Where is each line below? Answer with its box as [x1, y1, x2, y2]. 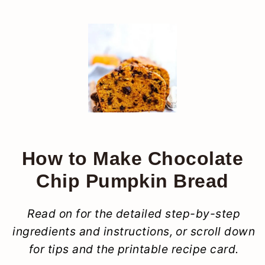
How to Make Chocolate [21, 147, 244, 169]
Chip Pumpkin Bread [36, 170, 229, 192]
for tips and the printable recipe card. [28, 241, 239, 256]
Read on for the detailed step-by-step [27, 206, 241, 221]
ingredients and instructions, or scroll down [12, 224, 256, 238]
